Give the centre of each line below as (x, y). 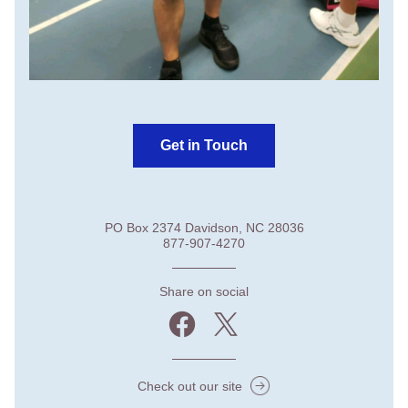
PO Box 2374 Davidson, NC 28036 (204, 228)
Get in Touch (204, 145)
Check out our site (189, 386)
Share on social (204, 291)
